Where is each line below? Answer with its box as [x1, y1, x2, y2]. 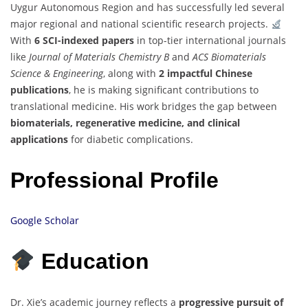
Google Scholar [10, 214, 79, 228]
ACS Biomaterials [192, 50, 266, 64]
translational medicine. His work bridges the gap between [10, 100, 277, 113]
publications [10, 83, 69, 97]
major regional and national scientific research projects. [10, 17, 271, 31]
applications [10, 133, 68, 146]
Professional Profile [10, 167, 219, 192]
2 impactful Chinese [159, 67, 252, 80]
